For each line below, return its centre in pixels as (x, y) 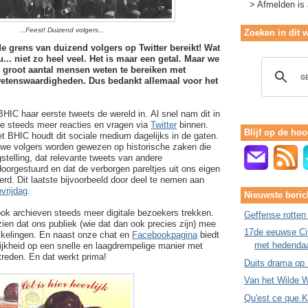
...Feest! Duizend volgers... (62, 30)
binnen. (192, 125)
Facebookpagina (165, 235)
